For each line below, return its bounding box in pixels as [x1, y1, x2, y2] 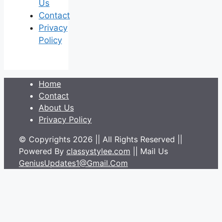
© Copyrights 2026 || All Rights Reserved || [19, 134, 182, 145]
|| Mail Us [130, 146, 168, 157]
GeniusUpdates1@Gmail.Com [19, 158, 128, 168]
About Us [39, 103, 74, 113]
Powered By [19, 146, 66, 157]
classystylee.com [66, 146, 130, 157]
